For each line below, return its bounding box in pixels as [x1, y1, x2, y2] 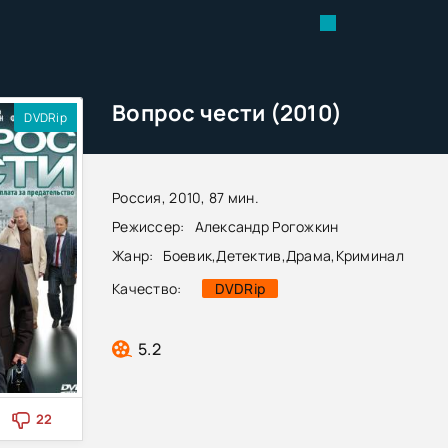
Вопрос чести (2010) [112, 98, 343, 129]
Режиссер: [112, 216, 185, 236]
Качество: [112, 278, 182, 298]
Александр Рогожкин [194, 216, 339, 236]
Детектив [216, 245, 282, 265]
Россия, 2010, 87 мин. [112, 187, 259, 207]
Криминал [335, 245, 404, 265]
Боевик [163, 245, 213, 265]
